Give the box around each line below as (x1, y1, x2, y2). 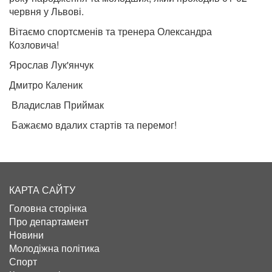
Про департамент (9, 214, 89, 228)
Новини (9, 227, 44, 242)
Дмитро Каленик (9, 77, 83, 92)
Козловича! (9, 37, 59, 52)
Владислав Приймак (9, 97, 104, 112)
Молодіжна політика (9, 240, 100, 255)
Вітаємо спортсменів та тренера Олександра (9, 24, 212, 38)
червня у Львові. (9, 4, 84, 18)
